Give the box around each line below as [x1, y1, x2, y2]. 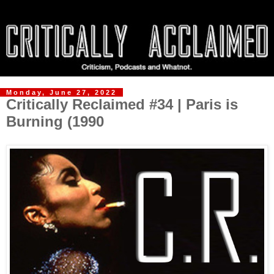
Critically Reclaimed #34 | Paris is [6, 96, 238, 113]
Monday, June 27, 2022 [6, 89, 117, 97]
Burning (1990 [6, 113, 104, 130]
